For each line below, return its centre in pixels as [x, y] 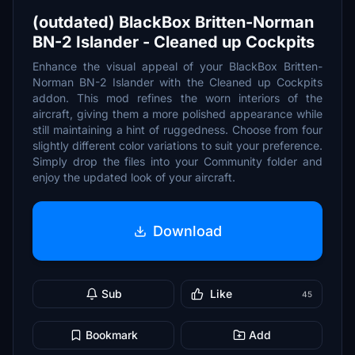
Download [187, 231]
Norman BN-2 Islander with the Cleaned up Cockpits [177, 82]
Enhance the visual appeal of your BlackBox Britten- [177, 66]
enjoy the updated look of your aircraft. [134, 177]
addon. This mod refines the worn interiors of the [177, 98]
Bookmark [111, 335]
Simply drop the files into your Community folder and [177, 161]
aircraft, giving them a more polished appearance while [177, 114]
